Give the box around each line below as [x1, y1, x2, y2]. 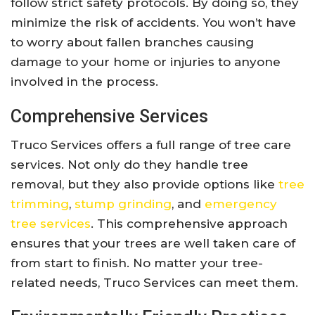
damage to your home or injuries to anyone [11, 55, 281, 70]
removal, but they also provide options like [11, 177, 278, 192]
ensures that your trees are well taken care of [11, 236, 295, 251]
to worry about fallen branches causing [11, 35, 254, 50]
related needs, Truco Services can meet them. [11, 276, 298, 290]
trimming [11, 197, 69, 212]
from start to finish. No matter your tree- [11, 256, 263, 271]
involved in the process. [11, 75, 158, 89]
